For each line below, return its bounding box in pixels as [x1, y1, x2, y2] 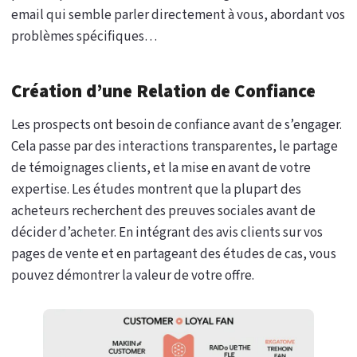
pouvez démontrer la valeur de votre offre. [11, 265, 254, 285]
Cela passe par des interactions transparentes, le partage [11, 136, 338, 156]
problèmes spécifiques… [11, 26, 157, 46]
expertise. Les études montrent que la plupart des [11, 179, 301, 199]
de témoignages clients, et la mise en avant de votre [11, 158, 311, 178]
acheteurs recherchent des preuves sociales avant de [11, 201, 316, 221]
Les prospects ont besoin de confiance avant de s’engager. [11, 115, 342, 135]
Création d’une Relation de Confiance [11, 77, 316, 104]
